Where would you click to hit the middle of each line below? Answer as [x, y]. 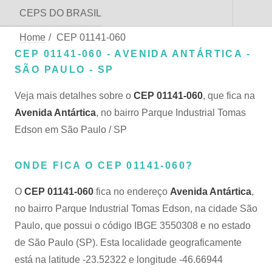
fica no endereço [132, 192]
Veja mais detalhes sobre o [74, 96]
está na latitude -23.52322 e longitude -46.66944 [119, 260]
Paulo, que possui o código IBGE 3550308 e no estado [133, 226]
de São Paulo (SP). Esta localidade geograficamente [128, 243]
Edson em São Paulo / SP [71, 130]
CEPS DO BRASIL [60, 13]
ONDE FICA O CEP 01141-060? [104, 165]
